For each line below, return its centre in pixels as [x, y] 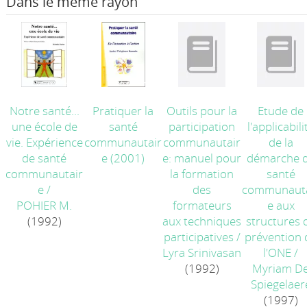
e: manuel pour [202, 158]
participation [202, 126]
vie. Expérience [44, 142]
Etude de [281, 111]
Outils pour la [202, 111]
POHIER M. [45, 205]
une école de [44, 126]
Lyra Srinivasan [202, 253]
